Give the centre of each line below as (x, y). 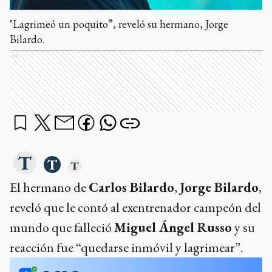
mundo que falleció (62, 227)
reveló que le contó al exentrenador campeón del (135, 207)
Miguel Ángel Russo (173, 227)
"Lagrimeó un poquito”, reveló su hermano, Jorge (119, 24)
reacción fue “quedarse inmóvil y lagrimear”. (126, 247)
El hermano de (49, 187)
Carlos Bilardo (131, 187)
